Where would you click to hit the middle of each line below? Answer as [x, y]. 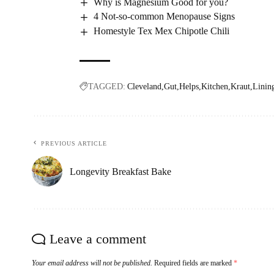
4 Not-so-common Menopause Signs [165, 17]
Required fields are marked [194, 263]
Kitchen [215, 87]
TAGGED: [107, 87]
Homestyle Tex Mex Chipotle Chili [162, 31]
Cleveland [144, 87]
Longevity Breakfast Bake [120, 171]
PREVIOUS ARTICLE [74, 144]
